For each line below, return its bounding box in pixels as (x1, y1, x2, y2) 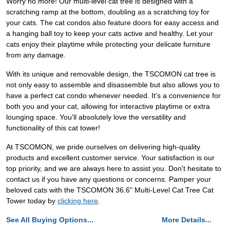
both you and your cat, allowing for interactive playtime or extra (6, 102, 210, 111)
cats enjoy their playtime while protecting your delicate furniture (6, 40, 210, 49)
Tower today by (6, 197, 57, 205)
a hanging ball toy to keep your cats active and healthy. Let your (6, 29, 213, 38)
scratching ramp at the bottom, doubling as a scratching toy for (6, 8, 209, 16)
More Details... (162, 216, 212, 224)
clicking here (57, 197, 98, 205)
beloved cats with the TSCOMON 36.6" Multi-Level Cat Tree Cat (6, 186, 214, 195)
